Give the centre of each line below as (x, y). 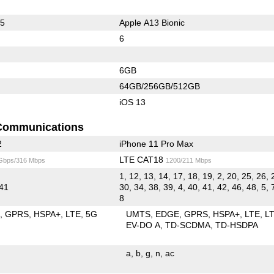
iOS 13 (132, 102)
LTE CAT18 (142, 159)
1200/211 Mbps (188, 160)
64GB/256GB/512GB (159, 86)
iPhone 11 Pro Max (156, 143)
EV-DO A (143, 225)
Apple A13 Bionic (152, 22)
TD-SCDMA (188, 225)
